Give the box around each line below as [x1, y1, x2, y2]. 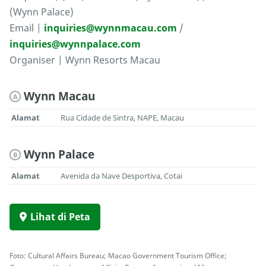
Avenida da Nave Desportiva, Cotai [61, 170, 183, 182]
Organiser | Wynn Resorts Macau [9, 53, 160, 67]
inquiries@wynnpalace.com [9, 37, 141, 51]
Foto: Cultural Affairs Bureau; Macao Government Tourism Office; [9, 251, 227, 261]
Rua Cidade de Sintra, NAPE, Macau [61, 112, 185, 123]
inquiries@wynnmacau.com [44, 21, 177, 35]
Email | [9, 21, 44, 35]
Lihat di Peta [30, 210, 90, 224]
